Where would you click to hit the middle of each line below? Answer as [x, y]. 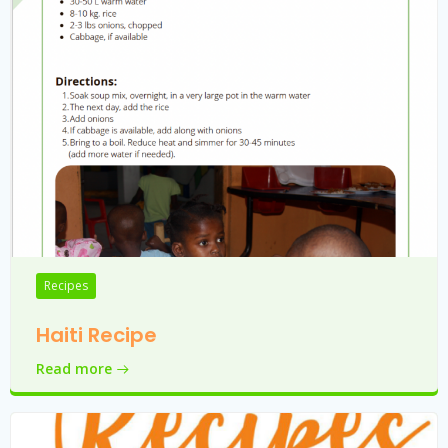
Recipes [66, 285]
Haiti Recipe [96, 335]
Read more [74, 368]
